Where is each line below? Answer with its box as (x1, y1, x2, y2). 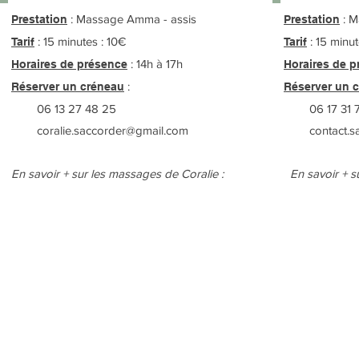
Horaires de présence (11, 58, 127, 71)
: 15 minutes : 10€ (34, 34, 126, 48)
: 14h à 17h (127, 57, 183, 71)
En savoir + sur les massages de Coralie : (11, 167, 224, 180)
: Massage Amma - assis (67, 12, 196, 26)
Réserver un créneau (11, 80, 124, 93)
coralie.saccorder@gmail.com (11, 123, 188, 137)
